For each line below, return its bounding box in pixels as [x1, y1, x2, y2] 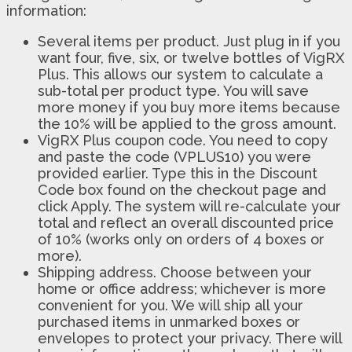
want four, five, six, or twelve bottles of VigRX [38, 49, 344, 66]
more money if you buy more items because [38, 98, 340, 115]
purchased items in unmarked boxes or [38, 313, 300, 330]
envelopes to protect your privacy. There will [38, 329, 342, 346]
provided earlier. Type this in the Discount [38, 164, 317, 181]
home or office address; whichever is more [38, 280, 326, 297]
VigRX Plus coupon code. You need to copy [38, 131, 328, 148]
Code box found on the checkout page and [38, 181, 326, 198]
